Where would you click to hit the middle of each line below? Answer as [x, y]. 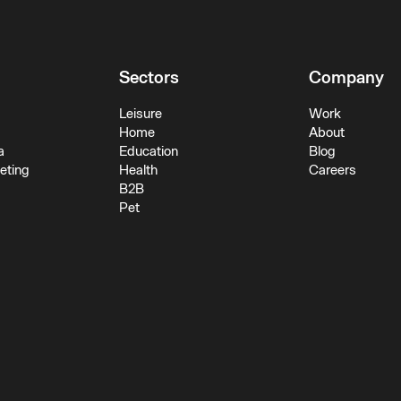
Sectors [149, 78]
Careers [333, 171]
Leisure [140, 114]
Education [148, 152]
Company [347, 78]
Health [138, 171]
